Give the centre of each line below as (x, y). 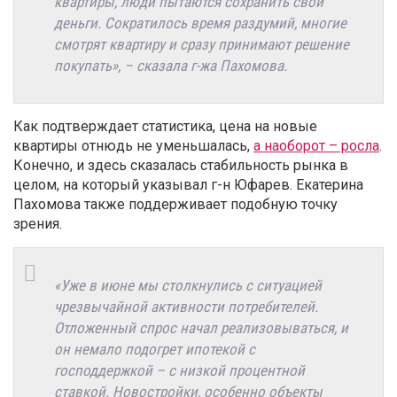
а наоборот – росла (316, 145)
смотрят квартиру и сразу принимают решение (202, 44)
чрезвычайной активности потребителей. (186, 306)
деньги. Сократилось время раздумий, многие (200, 23)
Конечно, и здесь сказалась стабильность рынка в (181, 165)
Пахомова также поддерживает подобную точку (175, 204)
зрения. (38, 223)
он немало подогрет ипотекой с (155, 349)
